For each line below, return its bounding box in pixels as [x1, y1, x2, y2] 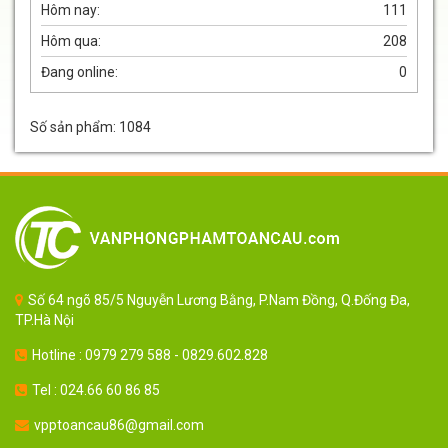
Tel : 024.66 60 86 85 [32, 381, 160, 398]
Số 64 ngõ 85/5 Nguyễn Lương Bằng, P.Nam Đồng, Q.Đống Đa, [28, 291, 410, 308]
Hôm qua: [41, 32, 101, 49]
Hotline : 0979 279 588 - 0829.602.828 [32, 346, 268, 363]
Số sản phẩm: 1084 [30, 118, 151, 135]
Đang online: [41, 63, 118, 80]
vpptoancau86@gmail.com [34, 416, 204, 433]
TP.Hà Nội [15, 311, 74, 328]
